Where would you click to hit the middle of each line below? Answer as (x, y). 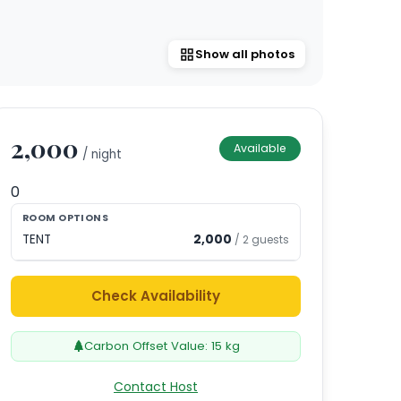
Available (260, 148)
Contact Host (156, 386)
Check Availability (156, 296)
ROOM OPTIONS (66, 218)
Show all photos (245, 54)
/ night (100, 154)
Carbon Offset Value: (147, 346)
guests (269, 240)
